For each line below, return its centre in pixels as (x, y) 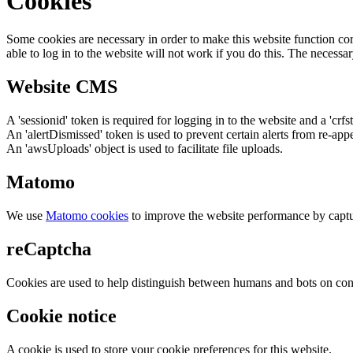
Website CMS (62, 87)
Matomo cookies (87, 216)
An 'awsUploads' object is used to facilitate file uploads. (145, 149)
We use (26, 216)
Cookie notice (61, 316)
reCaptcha (49, 249)
